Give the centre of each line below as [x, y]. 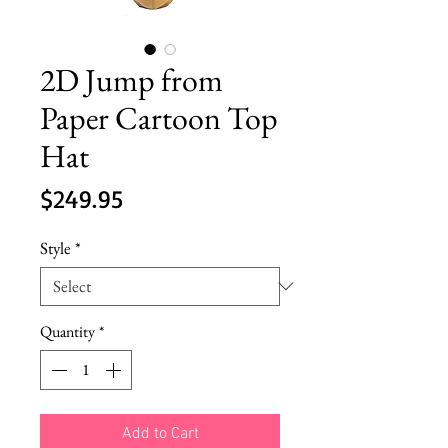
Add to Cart [160, 433]
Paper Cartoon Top [159, 117]
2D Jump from [131, 79]
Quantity [67, 331]
